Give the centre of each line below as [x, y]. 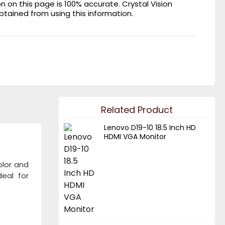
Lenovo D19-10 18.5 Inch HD [150, 128]
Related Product [137, 110]
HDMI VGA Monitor [135, 137]
